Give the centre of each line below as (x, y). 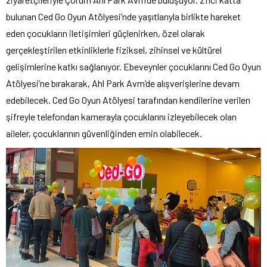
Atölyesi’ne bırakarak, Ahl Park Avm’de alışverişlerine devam (123, 83)
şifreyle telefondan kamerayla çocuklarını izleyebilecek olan (121, 116)
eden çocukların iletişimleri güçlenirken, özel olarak (105, 33)
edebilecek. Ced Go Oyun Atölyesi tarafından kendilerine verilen (128, 100)
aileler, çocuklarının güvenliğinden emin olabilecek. (104, 133)
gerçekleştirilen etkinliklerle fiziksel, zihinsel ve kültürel (114, 49)
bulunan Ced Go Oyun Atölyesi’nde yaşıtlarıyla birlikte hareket (123, 16)
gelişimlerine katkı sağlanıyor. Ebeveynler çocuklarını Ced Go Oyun (133, 66)
